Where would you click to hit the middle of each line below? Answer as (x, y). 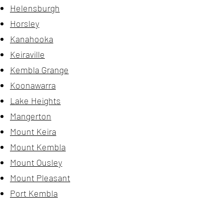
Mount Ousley (36, 162)
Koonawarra (33, 85)
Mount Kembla (38, 147)
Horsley (25, 23)
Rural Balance (36, 209)
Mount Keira (33, 131)
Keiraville (27, 54)
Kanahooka (32, 39)
